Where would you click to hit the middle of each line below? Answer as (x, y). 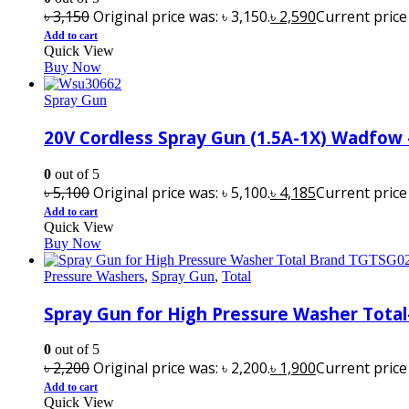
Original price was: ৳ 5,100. (182, 192)
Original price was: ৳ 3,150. (182, 17)
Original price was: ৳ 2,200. (182, 368)
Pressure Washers (94, 276)
